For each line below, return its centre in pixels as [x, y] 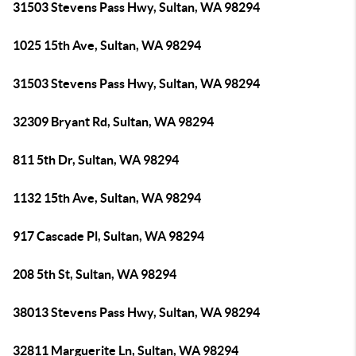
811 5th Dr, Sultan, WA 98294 [96, 160]
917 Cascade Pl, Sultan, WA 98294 [108, 236]
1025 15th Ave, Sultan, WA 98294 [107, 45]
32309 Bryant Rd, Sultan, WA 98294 [113, 122]
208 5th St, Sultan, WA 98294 [95, 274]
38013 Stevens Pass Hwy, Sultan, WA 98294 [136, 312]
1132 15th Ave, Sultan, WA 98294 [107, 198]
